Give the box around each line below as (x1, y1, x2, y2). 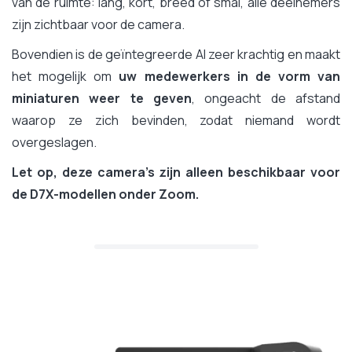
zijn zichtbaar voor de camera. (12, 15, 185, 33)
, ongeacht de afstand (192, 89, 340, 107)
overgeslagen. (12, 133, 97, 151)
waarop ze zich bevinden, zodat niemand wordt (12, 111, 340, 129)
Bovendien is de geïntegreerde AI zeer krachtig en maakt (12, 45, 340, 63)
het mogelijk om (12, 67, 119, 85)
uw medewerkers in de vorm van (119, 67, 340, 85)
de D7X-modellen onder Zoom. (12, 185, 199, 203)
